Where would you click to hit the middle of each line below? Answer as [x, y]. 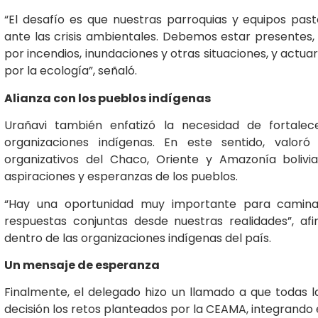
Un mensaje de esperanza [82, 265]
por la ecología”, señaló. [71, 71]
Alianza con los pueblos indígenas [108, 98]
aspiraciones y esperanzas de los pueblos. [121, 177]
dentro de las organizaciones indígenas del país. [138, 238]
